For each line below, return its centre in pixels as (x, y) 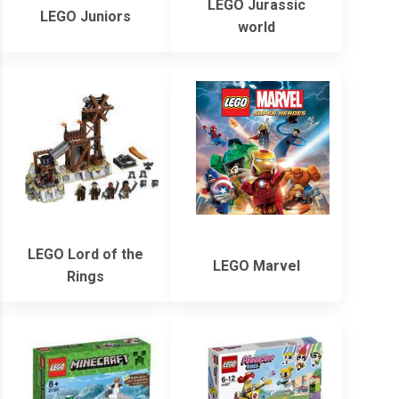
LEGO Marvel (256, 265)
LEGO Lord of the (85, 255)
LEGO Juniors (85, 16)
